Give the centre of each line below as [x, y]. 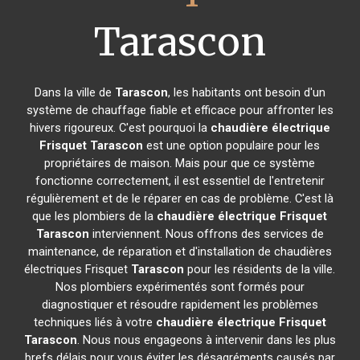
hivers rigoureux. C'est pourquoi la [120, 128]
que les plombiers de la [95, 216]
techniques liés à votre [94, 322]
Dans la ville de [74, 92]
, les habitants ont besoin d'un [246, 92]
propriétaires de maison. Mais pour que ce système [180, 163]
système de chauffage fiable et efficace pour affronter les [180, 110]
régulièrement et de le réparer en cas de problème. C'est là [180, 198]
